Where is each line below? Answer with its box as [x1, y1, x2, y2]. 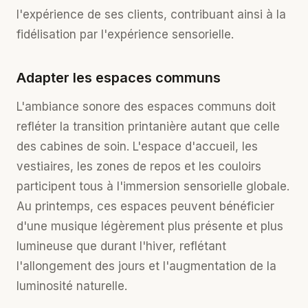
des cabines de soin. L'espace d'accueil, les [16, 140, 258, 153]
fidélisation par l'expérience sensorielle [16, 27, 231, 41]
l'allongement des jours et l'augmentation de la [16, 259, 276, 273]
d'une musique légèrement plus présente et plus [16, 219, 283, 233]
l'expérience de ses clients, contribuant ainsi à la [16, 8, 286, 21]
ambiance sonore [25, 100, 120, 113]
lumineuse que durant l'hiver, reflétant [16, 239, 226, 253]
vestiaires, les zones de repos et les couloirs [16, 159, 261, 173]
